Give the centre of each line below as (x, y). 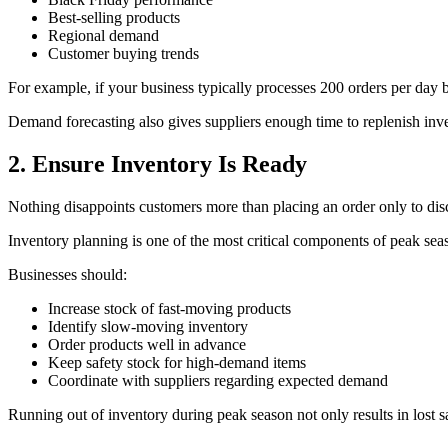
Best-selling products (114, 17)
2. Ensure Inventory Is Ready (157, 163)
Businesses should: (67, 274)
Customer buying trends (123, 53)
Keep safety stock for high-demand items (177, 362)
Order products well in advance (147, 344)
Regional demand (103, 35)
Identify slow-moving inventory (148, 326)
